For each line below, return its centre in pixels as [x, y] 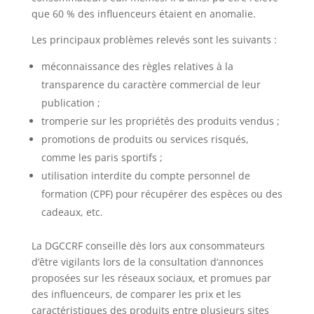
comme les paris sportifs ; [102, 157]
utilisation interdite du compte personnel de [145, 175]
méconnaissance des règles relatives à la [137, 66]
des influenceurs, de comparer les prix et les [136, 294]
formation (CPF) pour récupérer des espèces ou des [162, 193]
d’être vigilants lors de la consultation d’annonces [147, 261]
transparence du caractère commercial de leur [151, 84]
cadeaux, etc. [72, 212]
